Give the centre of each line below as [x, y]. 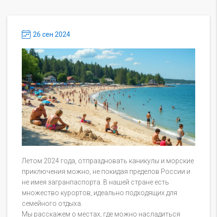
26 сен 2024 [52, 34]
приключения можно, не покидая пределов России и [106, 172]
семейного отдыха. [52, 204]
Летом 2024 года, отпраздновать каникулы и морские [108, 161]
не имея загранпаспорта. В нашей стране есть [95, 182]
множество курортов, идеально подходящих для [100, 193]
